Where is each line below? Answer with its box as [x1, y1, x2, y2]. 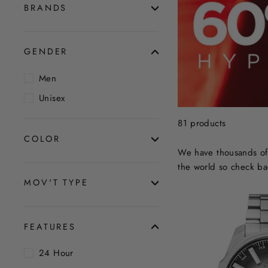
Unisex [39, 92, 65, 105]
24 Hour [39, 246, 74, 260]
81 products [178, 116, 226, 130]
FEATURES [24, 220, 77, 233]
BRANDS [24, 2, 68, 14]
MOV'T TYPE [24, 176, 89, 189]
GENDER [24, 45, 68, 58]
